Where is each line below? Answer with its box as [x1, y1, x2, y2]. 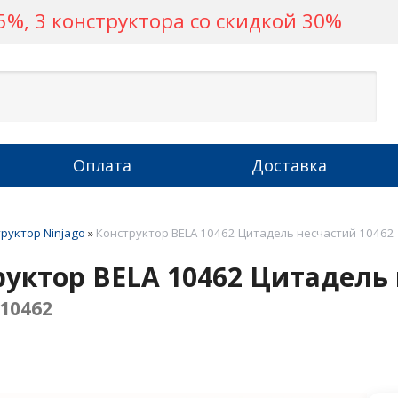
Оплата [73, 155, 131, 176]
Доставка [251, 155, 327, 176]
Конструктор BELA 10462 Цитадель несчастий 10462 [96, 225, 394, 241]
